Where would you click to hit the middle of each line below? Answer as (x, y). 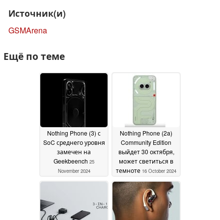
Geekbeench (71, 161)
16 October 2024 (159, 171)
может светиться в (146, 161)
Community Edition (146, 142)
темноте (129, 170)
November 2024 (74, 171)
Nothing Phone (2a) (146, 133)
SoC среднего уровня (74, 142)
